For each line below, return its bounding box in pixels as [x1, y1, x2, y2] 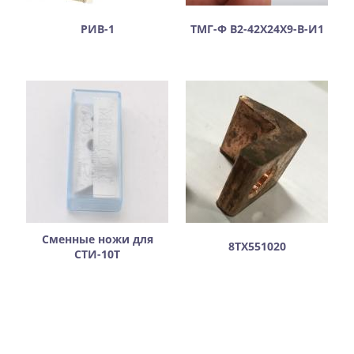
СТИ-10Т [74, 247, 120, 262]
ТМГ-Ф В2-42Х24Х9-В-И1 [190, 21, 324, 37]
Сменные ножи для [41, 232, 153, 247]
